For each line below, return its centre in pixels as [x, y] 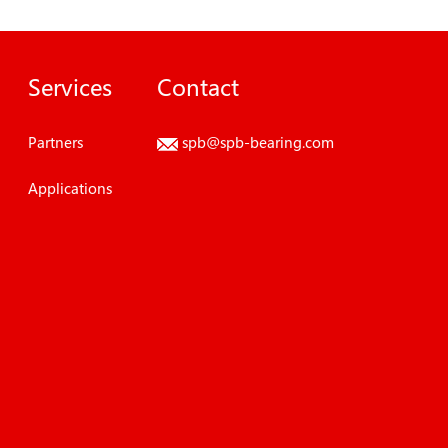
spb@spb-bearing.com [257, 142]
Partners [56, 142]
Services [70, 87]
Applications [70, 188]
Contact [197, 87]
